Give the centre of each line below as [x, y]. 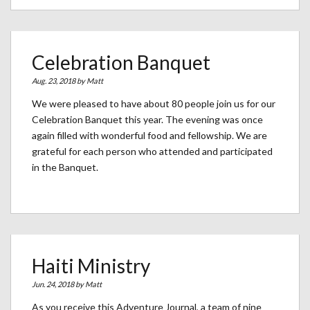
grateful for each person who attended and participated [152, 152]
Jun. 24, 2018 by [58, 284]
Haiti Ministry [91, 266]
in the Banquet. [65, 167]
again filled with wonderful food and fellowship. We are [149, 136]
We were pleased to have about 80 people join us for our [154, 104]
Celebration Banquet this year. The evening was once [147, 120]
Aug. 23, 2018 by [59, 81]
